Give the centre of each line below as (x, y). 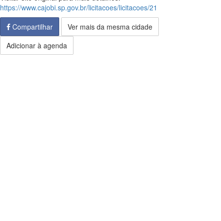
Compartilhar (32, 27)
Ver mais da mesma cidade (110, 27)
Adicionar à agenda (37, 45)
